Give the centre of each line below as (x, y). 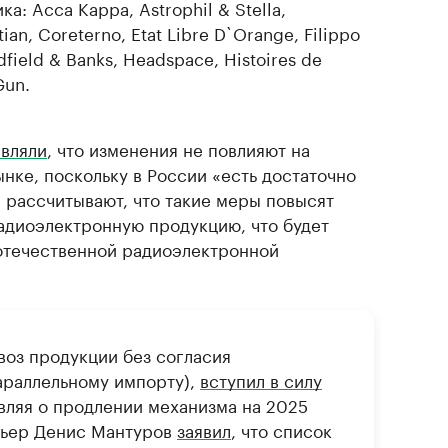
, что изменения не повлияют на (178, 148)
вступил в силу (261, 379)
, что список (281, 429)
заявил (204, 429)
